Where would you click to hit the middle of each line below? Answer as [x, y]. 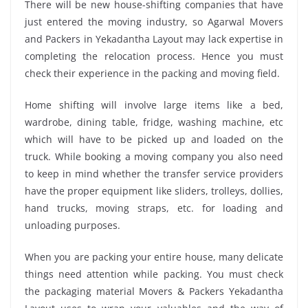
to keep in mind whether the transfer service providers [154, 173]
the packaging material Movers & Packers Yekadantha [154, 291]
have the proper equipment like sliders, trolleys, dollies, [154, 190]
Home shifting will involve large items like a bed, [154, 104]
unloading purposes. [73, 225]
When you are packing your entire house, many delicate [154, 256]
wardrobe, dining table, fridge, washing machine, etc [154, 122]
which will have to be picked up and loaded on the [154, 139]
